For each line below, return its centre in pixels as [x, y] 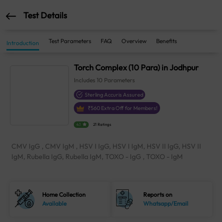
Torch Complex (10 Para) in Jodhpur [137, 67]
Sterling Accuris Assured [114, 95]
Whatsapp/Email [166, 204]
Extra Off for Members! [129, 108]
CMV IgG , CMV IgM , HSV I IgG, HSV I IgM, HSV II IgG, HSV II [106, 146]
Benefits [166, 41]
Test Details [45, 15]
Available [55, 204]
